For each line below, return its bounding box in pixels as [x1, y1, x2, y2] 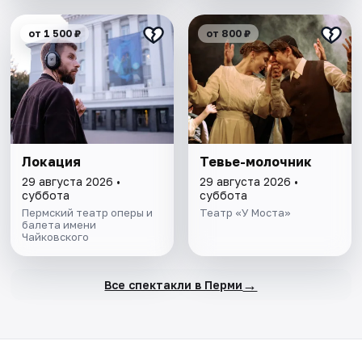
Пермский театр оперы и [22, 206, 154, 220]
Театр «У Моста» [199, 206, 291, 220]
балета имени [22, 218, 97, 232]
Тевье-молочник [199, 154, 312, 170]
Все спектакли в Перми [104, 277, 243, 292]
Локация [22, 154, 82, 170]
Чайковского [22, 230, 90, 244]
